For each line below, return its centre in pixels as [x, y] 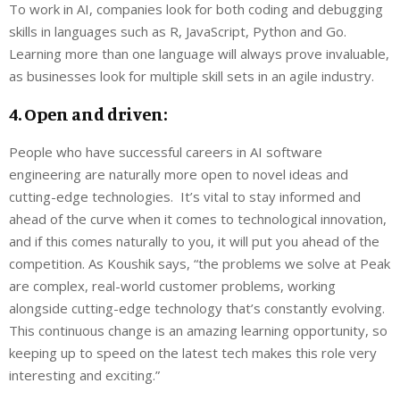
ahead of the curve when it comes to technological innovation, [198, 218]
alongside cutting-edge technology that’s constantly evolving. [197, 308]
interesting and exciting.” [84, 375]
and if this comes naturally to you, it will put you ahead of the [194, 241]
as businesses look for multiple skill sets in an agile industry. [192, 75]
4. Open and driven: [88, 113]
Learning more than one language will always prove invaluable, [199, 53]
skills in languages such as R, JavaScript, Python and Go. [178, 31]
